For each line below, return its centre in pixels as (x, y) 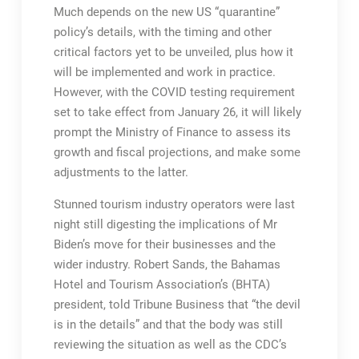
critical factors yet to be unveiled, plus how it (173, 52)
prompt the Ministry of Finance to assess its (172, 132)
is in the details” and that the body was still (168, 325)
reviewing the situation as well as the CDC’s (170, 345)
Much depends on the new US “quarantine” (166, 12)
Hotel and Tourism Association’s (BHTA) (161, 284)
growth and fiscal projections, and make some (177, 152)
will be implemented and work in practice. (164, 72)
